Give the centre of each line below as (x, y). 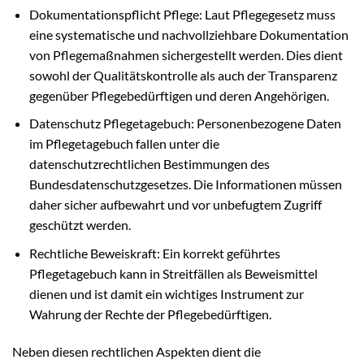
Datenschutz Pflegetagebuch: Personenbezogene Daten (185, 123)
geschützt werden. (80, 225)
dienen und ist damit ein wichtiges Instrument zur (166, 293)
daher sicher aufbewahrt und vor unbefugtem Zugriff (175, 205)
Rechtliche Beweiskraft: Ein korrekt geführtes (154, 253)
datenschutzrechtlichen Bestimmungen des (149, 164)
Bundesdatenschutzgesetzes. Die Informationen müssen (185, 184)
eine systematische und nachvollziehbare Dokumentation (188, 34)
